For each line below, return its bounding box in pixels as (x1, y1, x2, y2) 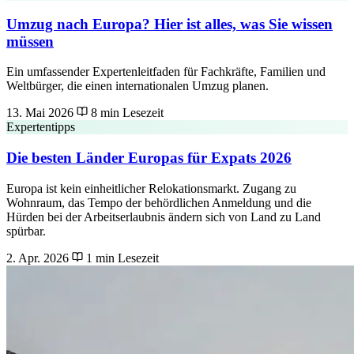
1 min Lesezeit (83, 250, 159, 265)
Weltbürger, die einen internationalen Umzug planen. (6, 79, 269, 93)
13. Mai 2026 (6, 106, 73, 120)
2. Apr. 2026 (6, 250, 69, 265)
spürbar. (6, 224, 46, 238)
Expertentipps (6, 120, 75, 134)
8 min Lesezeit (88, 106, 164, 120)
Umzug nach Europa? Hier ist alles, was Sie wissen (6, 15, 333, 32)
